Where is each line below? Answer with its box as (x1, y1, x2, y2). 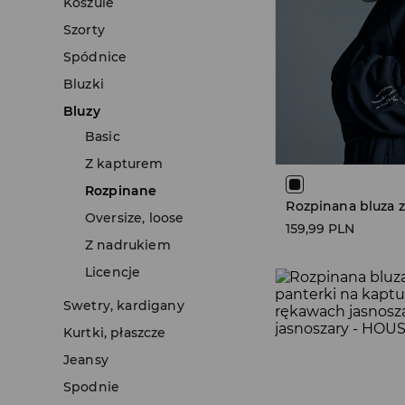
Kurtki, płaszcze (63, 325, 166, 341)
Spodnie (63, 379, 120, 395)
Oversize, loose (85, 210, 184, 226)
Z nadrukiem (85, 237, 171, 253)
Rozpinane (85, 183, 157, 199)
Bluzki (63, 76, 104, 92)
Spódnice (63, 49, 127, 65)
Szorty (63, 22, 105, 38)
